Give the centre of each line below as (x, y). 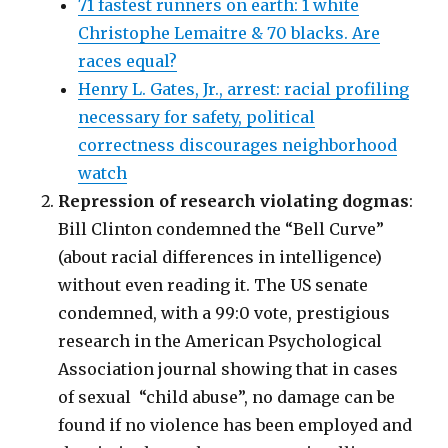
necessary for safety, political (197, 117)
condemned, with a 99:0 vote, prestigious (224, 313)
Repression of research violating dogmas (234, 201)
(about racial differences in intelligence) (220, 257)
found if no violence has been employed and (235, 425)
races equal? (128, 61)
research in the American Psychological (220, 341)
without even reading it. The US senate (213, 285)
